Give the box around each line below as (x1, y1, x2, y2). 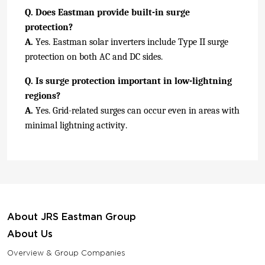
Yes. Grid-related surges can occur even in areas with (33, 105, 240, 117)
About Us (7, 228, 53, 240)
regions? (25, 91, 60, 102)
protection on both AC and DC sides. (25, 51, 163, 63)
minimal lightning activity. (25, 120, 127, 131)
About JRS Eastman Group (7, 211, 136, 223)
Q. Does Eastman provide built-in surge (25, 7, 190, 18)
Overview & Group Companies (7, 248, 125, 258)
